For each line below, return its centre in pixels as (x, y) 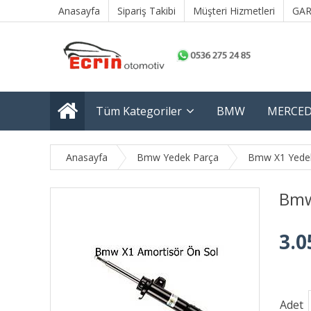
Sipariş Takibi (146, 11)
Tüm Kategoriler (139, 111)
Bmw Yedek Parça (178, 157)
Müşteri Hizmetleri (234, 11)
